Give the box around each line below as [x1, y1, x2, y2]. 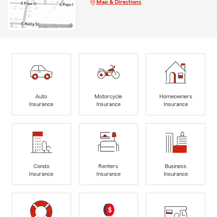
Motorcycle [94, 93, 123, 100]
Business [165, 163, 187, 170]
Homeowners [159, 93, 192, 100]
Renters [98, 163, 119, 170]
